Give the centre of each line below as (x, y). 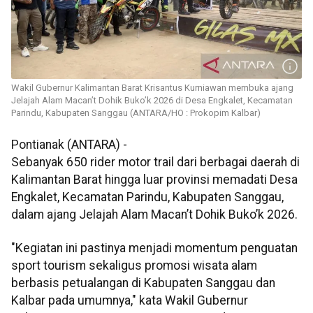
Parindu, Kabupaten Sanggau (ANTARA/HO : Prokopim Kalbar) (136, 113)
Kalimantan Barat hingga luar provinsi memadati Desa (154, 180)
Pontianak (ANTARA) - (69, 145)
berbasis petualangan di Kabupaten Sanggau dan (143, 283)
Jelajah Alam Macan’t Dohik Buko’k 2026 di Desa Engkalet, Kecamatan (152, 101)
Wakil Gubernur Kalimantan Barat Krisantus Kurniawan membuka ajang (152, 88)
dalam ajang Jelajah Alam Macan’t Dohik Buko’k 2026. (154, 215)
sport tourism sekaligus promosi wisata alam (134, 265)
